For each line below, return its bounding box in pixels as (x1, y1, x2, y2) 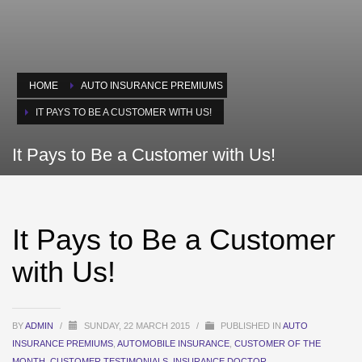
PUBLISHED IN (218, 321, 283, 331)
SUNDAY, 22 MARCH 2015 (84, 321, 192, 331)
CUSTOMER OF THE (234, 339, 321, 349)
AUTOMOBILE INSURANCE (117, 339, 229, 349)
